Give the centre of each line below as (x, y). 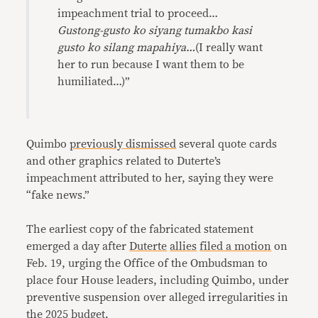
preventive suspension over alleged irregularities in (158, 297)
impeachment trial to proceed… (138, 13)
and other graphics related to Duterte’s (124, 161)
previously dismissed (123, 144)
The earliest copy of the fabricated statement (140, 229)
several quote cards (227, 144)
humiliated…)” (94, 81)
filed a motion (236, 246)
